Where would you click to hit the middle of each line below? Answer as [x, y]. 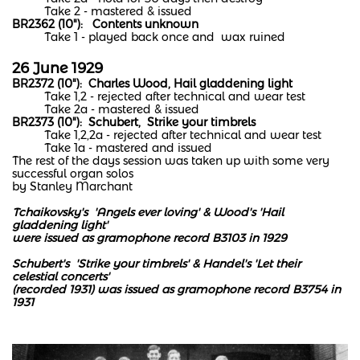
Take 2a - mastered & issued [106, 109]
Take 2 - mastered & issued [104, 11]
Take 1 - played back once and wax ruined [149, 37]
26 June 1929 [59, 68]
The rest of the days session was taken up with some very [171, 161]
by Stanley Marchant [72, 186]
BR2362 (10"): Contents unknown [105, 24]
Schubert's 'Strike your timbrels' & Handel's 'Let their [156, 264]
